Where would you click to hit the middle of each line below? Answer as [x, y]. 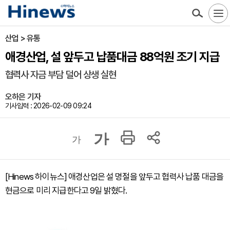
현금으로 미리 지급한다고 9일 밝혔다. [66, 190]
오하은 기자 [23, 97]
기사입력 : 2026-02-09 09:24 [48, 106]
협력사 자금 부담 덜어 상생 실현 [61, 75]
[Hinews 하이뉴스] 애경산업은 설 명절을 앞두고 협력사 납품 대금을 [114, 177]
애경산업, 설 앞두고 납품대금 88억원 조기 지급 [112, 57]
